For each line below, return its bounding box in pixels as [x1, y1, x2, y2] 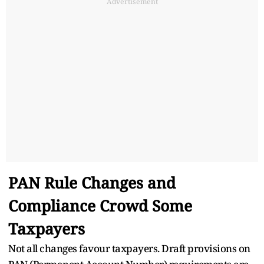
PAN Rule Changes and [8, 171, 176, 193]
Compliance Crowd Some [8, 194, 192, 216]
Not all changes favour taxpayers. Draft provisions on [8, 241, 250, 255]
